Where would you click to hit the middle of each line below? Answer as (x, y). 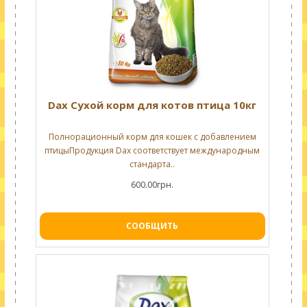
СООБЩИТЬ (152, 226)
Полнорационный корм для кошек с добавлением (152, 137)
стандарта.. (152, 164)
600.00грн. (152, 185)
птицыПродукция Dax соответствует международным (152, 150)
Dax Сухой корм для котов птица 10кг (152, 105)
